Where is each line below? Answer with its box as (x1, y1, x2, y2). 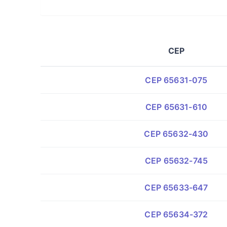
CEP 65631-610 (145, 102, 208, 112)
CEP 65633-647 (144, 182, 208, 193)
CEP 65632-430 (144, 129, 209, 139)
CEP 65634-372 (144, 209, 208, 219)
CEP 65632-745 (144, 156, 208, 166)
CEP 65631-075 (145, 75, 208, 85)
